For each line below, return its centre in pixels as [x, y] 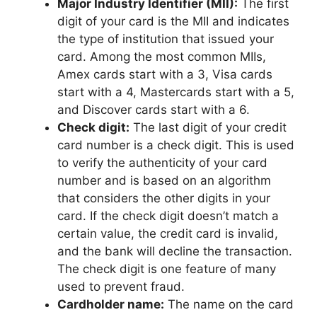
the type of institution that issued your [166, 39]
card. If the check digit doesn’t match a [168, 215]
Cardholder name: [111, 304]
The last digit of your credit [208, 127]
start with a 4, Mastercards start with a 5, [176, 92]
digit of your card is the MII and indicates [173, 21]
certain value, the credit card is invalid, [168, 233]
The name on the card [229, 304]
